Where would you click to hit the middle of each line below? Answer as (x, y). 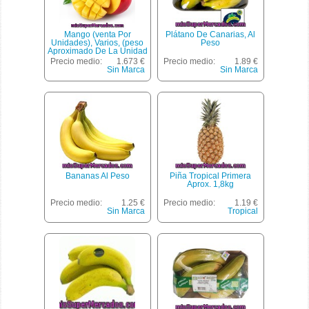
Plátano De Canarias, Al (211, 35)
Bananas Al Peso (97, 176)
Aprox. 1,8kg (211, 185)
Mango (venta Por (97, 35)
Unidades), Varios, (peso (98, 43)
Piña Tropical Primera (211, 176)
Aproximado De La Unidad (97, 51)
